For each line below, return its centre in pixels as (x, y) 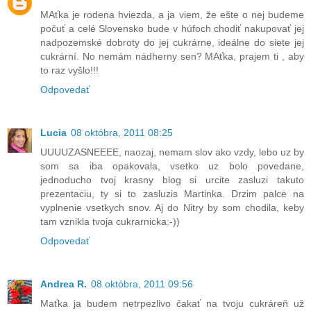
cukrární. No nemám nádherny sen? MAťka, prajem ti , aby (172, 56)
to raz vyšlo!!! (69, 70)
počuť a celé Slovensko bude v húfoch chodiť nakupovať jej (172, 28)
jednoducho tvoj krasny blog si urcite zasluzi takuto (172, 179)
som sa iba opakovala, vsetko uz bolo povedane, (172, 166)
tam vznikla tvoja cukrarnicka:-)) (110, 221)
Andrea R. (64, 284)
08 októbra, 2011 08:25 (122, 132)
